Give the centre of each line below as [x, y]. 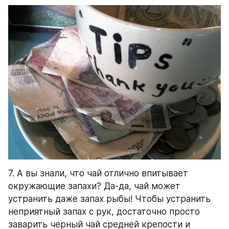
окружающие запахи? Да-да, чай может [94, 186]
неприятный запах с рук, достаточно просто [104, 212]
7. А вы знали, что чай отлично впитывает [98, 174]
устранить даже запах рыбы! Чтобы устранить [109, 199]
